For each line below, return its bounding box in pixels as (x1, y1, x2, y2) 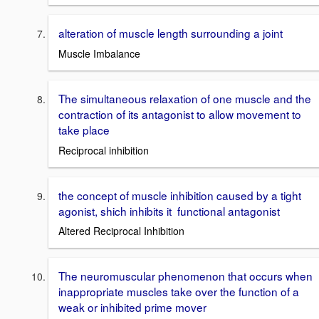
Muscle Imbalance (58, 46, 140, 61)
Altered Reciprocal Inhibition (58, 224, 184, 239)
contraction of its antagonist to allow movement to (58, 105, 301, 122)
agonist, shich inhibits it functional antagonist (58, 202, 280, 219)
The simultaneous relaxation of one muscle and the (58, 90, 311, 106)
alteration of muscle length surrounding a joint (58, 25, 283, 41)
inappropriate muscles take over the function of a (58, 283, 299, 300)
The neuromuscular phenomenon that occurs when (58, 268, 313, 284)
